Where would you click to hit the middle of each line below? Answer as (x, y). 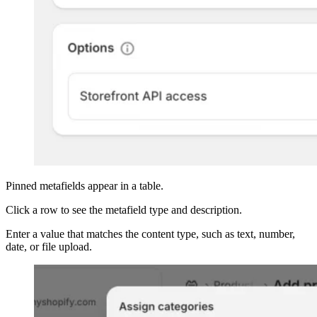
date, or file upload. (49, 246)
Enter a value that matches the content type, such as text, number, (150, 234)
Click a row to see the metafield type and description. (124, 209)
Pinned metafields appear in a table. (85, 185)
